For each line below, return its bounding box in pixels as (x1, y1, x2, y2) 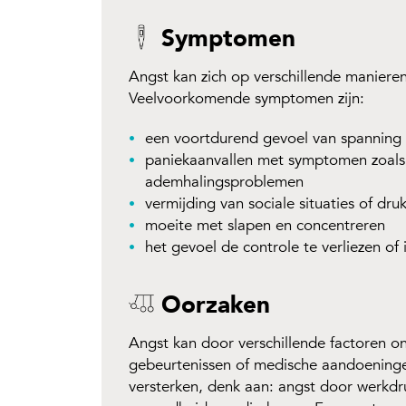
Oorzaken (154, 289, 270, 322)
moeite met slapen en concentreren (145, 215, 385, 236)
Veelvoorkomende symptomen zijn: (129, 88, 364, 109)
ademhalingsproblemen (145, 171, 304, 192)
